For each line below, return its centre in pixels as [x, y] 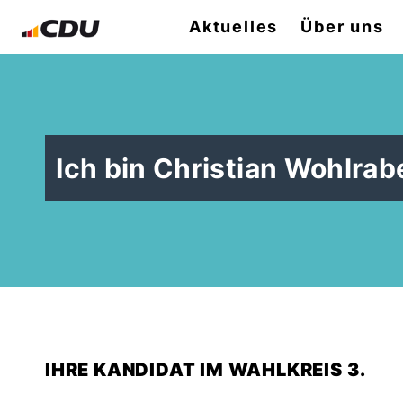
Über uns [342, 27]
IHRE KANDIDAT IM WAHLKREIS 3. [206, 370]
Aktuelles [234, 27]
